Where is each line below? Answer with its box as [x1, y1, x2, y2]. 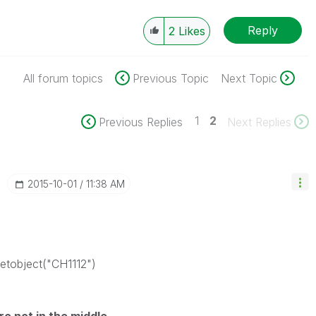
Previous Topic [132, 71, 209, 85]
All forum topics [23, 71, 103, 85]
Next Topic [220, 71, 277, 85]
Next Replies [226, 115, 291, 129]
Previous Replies [98, 115, 183, 129]
